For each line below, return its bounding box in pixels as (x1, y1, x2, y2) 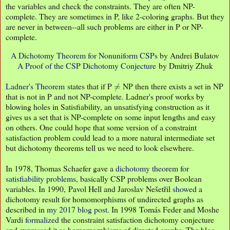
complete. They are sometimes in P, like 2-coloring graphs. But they (6, 10, 224, 22)
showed (172, 183, 197, 195)
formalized (25, 214, 59, 225)
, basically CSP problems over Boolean (76, 173, 202, 184)
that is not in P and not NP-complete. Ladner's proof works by (6, 91, 204, 102)
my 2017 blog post (47, 204, 107, 215)
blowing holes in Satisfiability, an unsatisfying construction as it (6, 101, 209, 112)
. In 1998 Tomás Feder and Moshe (107, 204, 219, 215)
